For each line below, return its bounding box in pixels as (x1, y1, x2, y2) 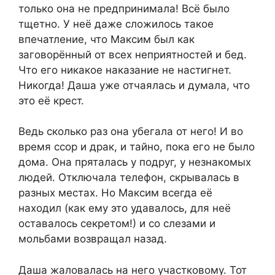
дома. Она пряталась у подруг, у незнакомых (18, 156, 251, 169)
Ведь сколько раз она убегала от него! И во (18, 125, 243, 138)
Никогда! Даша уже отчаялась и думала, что (18, 79, 250, 91)
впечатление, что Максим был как (18, 33, 195, 45)
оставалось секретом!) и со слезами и (18, 217, 215, 230)
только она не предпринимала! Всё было (18, 2, 230, 15)
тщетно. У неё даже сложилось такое (18, 17, 214, 30)
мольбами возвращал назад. (18, 233, 167, 246)
